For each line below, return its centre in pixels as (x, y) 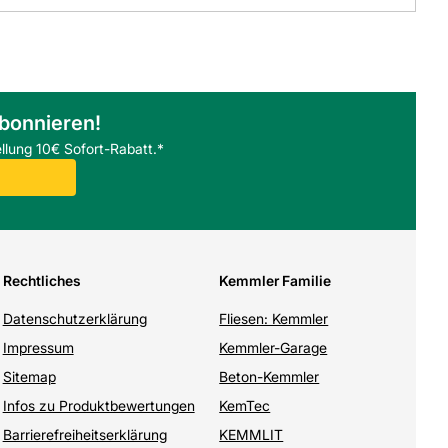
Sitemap (29, 377)
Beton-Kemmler (269, 377)
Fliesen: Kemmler (274, 319)
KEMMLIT (251, 435)
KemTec (245, 406)
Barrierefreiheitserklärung (84, 435)
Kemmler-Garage (273, 348)
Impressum (38, 348)
